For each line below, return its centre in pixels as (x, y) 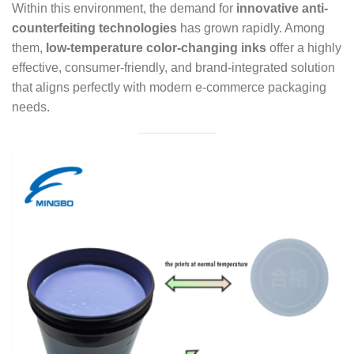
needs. (31, 107)
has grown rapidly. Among (251, 28)
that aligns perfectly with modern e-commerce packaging (169, 88)
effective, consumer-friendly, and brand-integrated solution (173, 68)
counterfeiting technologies (94, 28)
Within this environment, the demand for (124, 9)
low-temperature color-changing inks (156, 48)
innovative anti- (282, 9)
